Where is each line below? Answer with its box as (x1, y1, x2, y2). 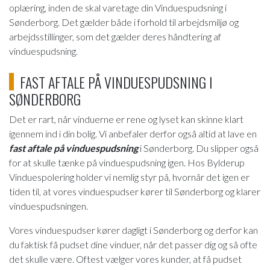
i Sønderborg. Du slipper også (138, 142, 259, 154)
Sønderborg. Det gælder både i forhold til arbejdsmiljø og (9, 16, 239, 28)
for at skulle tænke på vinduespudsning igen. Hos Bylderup (9, 156, 245, 168)
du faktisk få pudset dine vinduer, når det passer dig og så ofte (9, 238, 257, 250)
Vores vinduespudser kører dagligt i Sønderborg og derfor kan (9, 224, 258, 236)
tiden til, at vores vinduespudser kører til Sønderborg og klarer (9, 185, 260, 197)
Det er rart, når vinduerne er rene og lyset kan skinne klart (9, 113, 243, 125)
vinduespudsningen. (9, 199, 88, 212)
